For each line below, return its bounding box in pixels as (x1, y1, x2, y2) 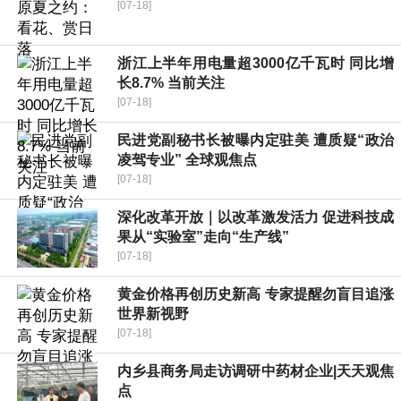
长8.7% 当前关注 (117, 75, 225, 91)
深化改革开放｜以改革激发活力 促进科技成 (117, 209, 394, 226)
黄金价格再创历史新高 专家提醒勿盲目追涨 (117, 286, 394, 303)
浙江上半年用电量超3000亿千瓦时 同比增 (117, 55, 394, 72)
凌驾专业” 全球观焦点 (117, 152, 257, 168)
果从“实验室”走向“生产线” (117, 229, 289, 245)
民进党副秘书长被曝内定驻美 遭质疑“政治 (117, 132, 394, 149)
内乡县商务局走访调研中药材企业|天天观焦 (117, 363, 394, 380)
